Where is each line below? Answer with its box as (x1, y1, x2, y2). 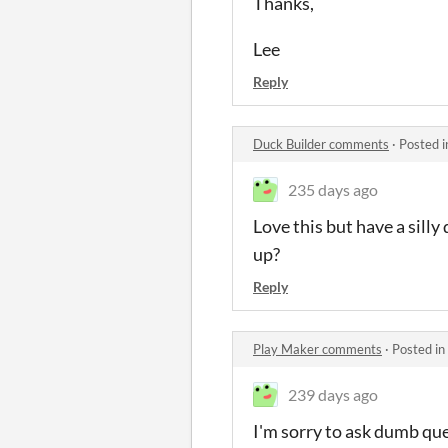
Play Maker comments (253, 341, 382, 357)
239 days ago (288, 385, 378, 404)
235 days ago (288, 180, 378, 199)
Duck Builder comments (253, 136, 389, 152)
